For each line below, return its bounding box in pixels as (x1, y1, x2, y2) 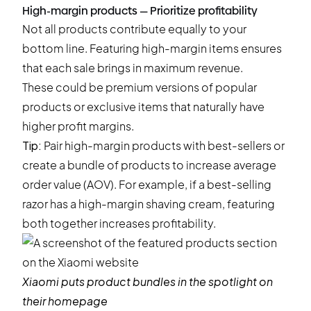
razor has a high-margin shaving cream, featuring (22, 196, 275, 211)
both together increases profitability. (22, 216, 216, 230)
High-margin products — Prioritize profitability (22, 4, 258, 17)
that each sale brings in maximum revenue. (22, 60, 243, 75)
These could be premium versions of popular (22, 80, 257, 94)
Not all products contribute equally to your (22, 22, 246, 36)
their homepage (22, 294, 108, 308)
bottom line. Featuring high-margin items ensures (22, 41, 282, 56)
